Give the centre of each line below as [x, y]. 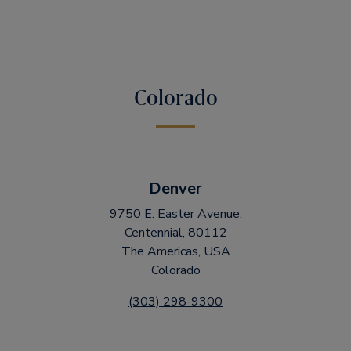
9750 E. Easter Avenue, [175, 214]
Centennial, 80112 [175, 233]
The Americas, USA [175, 251]
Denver [175, 188]
